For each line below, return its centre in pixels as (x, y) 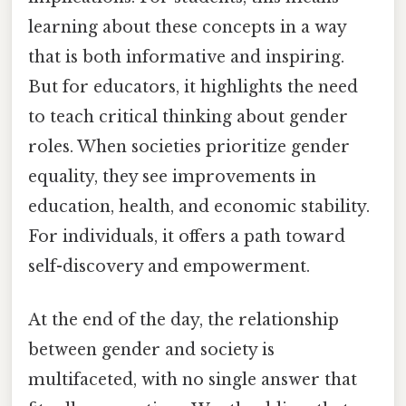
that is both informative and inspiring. (186, 58)
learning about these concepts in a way (187, 28)
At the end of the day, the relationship (184, 320)
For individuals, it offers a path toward (187, 237)
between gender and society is (151, 350)
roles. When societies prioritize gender (189, 147)
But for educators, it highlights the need (193, 87)
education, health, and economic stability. (199, 207)
